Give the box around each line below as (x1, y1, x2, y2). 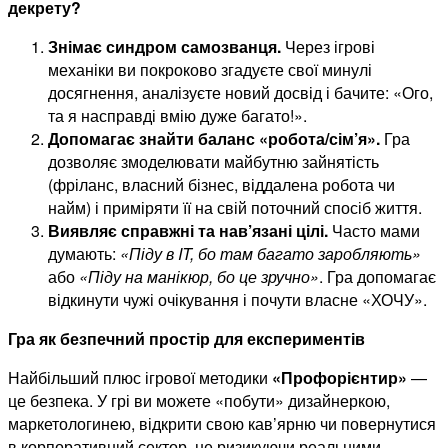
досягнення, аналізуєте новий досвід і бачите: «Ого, (48, 81, 433, 105)
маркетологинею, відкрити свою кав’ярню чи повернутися (8, 412, 436, 436)
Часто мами (328, 219, 420, 243)
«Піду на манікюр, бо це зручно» (79, 265, 319, 289)
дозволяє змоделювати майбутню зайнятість (48, 150, 379, 174)
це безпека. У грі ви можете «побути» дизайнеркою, (8, 389, 390, 413)
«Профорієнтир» (272, 366, 407, 390)
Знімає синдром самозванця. (48, 35, 281, 59)
